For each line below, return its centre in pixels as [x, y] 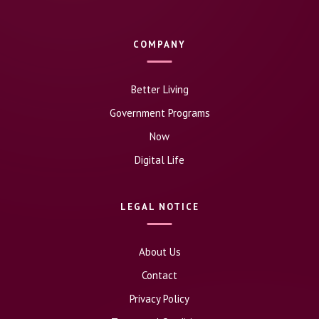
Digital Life [159, 159]
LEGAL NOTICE [159, 206]
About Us [159, 251]
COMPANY [159, 44]
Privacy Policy [159, 298]
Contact [159, 275]
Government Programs [159, 113]
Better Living [159, 89]
